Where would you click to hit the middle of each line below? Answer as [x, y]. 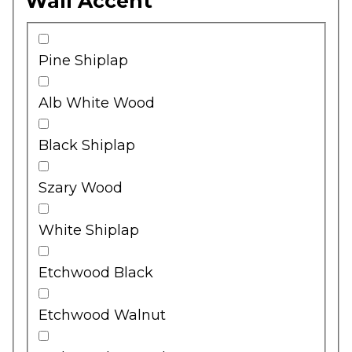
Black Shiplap [87, 145]
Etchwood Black [96, 272]
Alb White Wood [97, 103]
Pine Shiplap [83, 60]
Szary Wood [81, 187]
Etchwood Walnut [102, 315]
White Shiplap [89, 230]
